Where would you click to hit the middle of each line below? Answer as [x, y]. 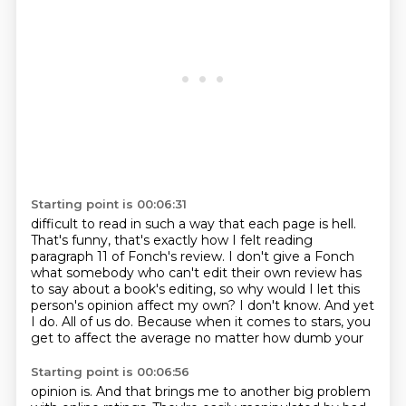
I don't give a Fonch [291, 256]
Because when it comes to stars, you [253, 322]
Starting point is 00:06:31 [108, 204]
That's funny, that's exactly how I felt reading [171, 240]
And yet [349, 305]
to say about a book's [99, 289]
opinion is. [63, 391]
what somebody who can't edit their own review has [196, 273]
